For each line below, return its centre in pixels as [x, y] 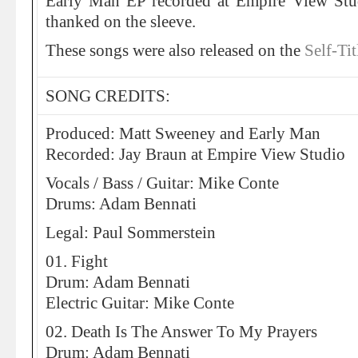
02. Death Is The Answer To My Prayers [181, 332]
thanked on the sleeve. [121, 22]
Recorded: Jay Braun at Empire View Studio [195, 154]
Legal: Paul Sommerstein [131, 233]
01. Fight [77, 261]
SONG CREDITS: [108, 96]
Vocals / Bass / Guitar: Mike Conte [162, 183]
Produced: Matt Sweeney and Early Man [183, 133]
